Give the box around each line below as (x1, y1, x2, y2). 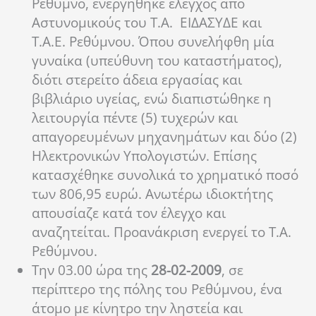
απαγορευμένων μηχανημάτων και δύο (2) (32, 128, 297, 147)
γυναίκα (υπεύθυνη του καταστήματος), (32, 51, 282, 71)
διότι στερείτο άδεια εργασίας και (32, 71, 242, 90)
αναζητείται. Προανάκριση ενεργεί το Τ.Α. (32, 223, 291, 242)
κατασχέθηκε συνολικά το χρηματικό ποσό (32, 166, 298, 185)
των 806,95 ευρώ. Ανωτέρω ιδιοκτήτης (32, 185, 273, 204)
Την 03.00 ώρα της (32, 261, 151, 280)
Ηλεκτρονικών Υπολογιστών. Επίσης (32, 147, 257, 166)
